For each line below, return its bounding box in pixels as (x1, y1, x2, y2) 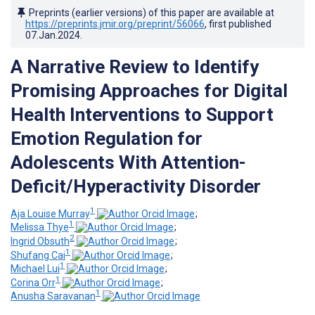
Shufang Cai (11, 249, 65, 261)
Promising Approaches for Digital (11, 79, 288, 101)
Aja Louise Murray (11, 207, 90, 219)
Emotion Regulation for (11, 127, 202, 149)
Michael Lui (11, 263, 60, 275)
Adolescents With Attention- (11, 151, 246, 173)
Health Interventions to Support (11, 103, 274, 125)
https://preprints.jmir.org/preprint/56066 (25, 18, 205, 30)
